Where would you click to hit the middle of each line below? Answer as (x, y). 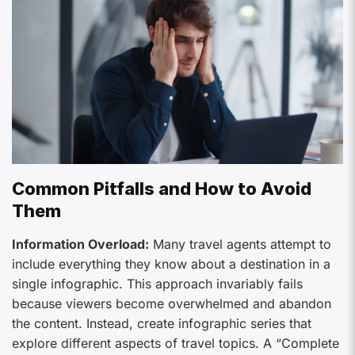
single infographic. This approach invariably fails (157, 284)
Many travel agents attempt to (240, 244)
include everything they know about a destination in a (171, 264)
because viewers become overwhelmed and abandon (172, 304)
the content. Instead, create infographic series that (162, 324)
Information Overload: (80, 244)
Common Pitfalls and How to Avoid (162, 188)
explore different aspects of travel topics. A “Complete (176, 344)
